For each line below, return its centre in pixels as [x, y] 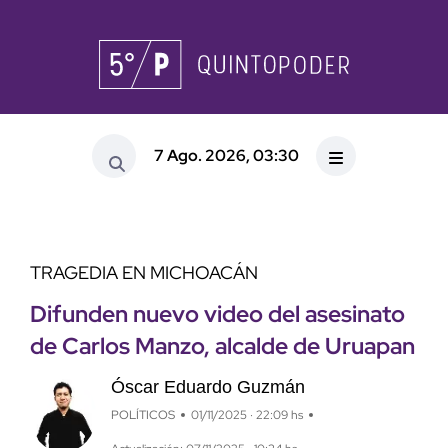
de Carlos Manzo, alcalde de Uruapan [222, 346]
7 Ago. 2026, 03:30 [226, 155]
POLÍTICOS [142, 415]
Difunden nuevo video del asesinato [217, 314]
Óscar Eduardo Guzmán [207, 387]
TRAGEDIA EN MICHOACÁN [144, 273]
